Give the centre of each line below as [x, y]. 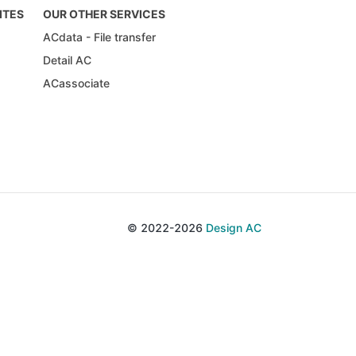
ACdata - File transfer [99, 37]
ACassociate [76, 83]
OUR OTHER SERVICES [104, 14]
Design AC [234, 228]
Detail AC [67, 60]
